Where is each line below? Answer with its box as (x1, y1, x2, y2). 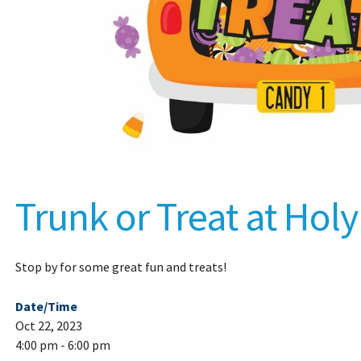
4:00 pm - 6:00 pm (15, 337, 110, 354)
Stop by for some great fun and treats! (15, 259, 226, 276)
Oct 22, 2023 (15, 317, 82, 334)
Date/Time (15, 298, 77, 315)
